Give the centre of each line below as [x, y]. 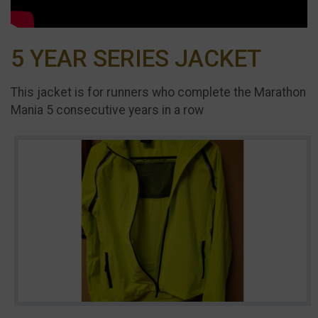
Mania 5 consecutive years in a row [107, 110]
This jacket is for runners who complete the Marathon [158, 93]
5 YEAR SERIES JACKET [136, 58]
